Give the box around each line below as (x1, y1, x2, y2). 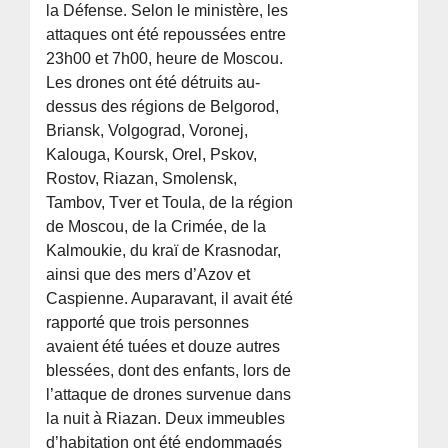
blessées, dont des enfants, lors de (46, 362, 292, 380)
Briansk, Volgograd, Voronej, (46, 122, 249, 140)
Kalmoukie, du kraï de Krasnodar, (46, 242, 282, 260)
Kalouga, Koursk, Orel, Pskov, (46, 146, 258, 164)
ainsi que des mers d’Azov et (46, 266, 251, 284)
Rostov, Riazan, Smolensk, (46, 170, 238, 188)
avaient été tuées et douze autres (46, 338, 281, 356)
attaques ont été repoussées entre (46, 26, 287, 44)
